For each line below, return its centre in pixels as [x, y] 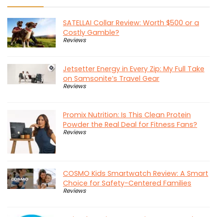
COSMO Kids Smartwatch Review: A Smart [136, 174]
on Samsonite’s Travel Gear [111, 79]
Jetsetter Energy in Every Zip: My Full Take [134, 69]
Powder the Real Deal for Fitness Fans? [130, 125]
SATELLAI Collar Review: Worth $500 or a [131, 23]
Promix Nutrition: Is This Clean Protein [127, 115]
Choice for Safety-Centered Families [127, 183]
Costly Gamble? [91, 33]
